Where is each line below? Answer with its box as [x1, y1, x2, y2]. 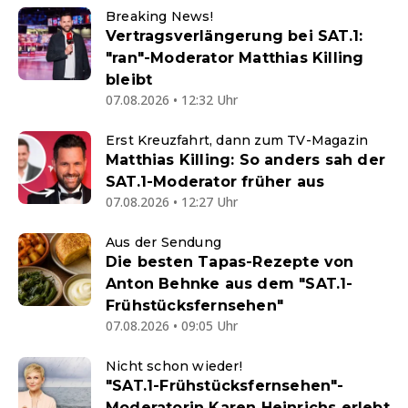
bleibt [106, 71, 153, 88]
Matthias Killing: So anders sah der [106, 151, 385, 168]
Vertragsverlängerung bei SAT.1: [106, 27, 363, 45]
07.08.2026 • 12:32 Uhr [106, 91, 238, 108]
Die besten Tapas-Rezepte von [106, 253, 354, 270]
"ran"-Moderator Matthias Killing [106, 49, 364, 66]
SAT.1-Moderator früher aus [106, 173, 325, 190]
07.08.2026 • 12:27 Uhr [106, 193, 238, 210]
